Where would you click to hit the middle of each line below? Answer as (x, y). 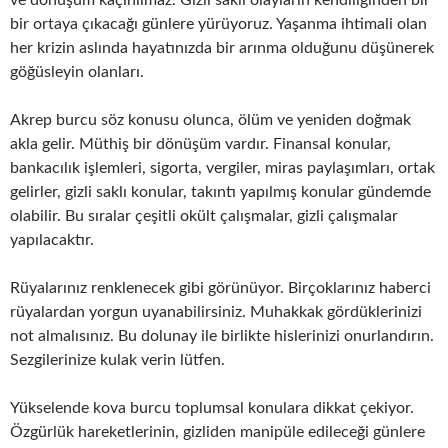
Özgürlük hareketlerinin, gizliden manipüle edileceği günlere (217, 432)
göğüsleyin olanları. (77, 72)
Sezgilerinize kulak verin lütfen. (117, 360)
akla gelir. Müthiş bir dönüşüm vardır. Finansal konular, (200, 144)
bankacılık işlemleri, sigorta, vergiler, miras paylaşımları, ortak (222, 168)
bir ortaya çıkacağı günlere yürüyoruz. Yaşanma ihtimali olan (218, 24)
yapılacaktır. (52, 240)
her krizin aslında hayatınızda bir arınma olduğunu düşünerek (222, 48)
